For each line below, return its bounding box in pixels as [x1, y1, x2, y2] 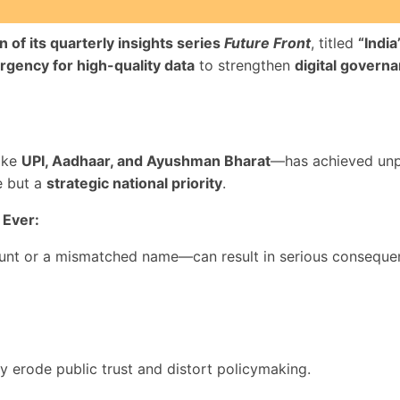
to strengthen [195, 56, 295, 74]
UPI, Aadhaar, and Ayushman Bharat [21, 152, 271, 170]
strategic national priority [46, 174, 222, 192]
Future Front [224, 34, 311, 52]
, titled [311, 34, 358, 52]
